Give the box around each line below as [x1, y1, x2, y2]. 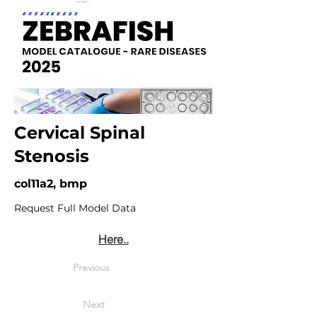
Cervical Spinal [14, 122, 145, 143]
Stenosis [14, 146, 89, 166]
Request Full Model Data [14, 202, 136, 214]
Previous [73, 261, 110, 274]
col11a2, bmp [14, 177, 87, 190]
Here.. [98, 232, 129, 246]
